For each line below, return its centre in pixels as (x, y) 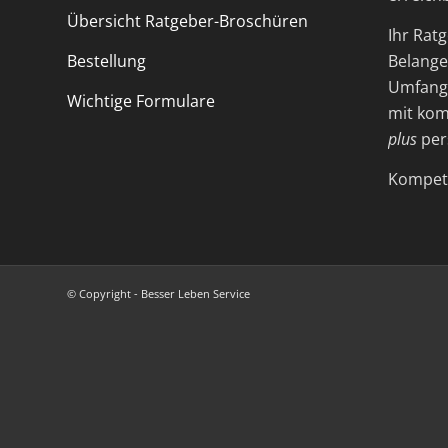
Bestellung (106, 61)
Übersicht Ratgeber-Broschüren (187, 21)
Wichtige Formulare (141, 100)
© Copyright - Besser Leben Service (158, 294)
